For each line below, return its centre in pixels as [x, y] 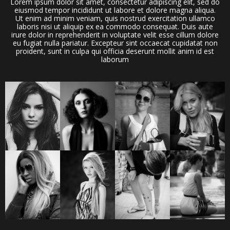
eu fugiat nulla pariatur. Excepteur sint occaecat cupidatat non [115, 43]
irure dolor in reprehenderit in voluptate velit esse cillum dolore [115, 35]
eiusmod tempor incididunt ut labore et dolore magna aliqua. [115, 10]
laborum [115, 59]
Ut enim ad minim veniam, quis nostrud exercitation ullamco [115, 18]
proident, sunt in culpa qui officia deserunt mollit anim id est [115, 51]
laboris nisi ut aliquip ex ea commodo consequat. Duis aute [115, 26]
